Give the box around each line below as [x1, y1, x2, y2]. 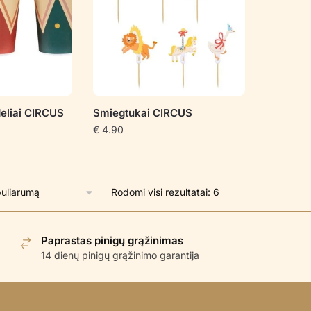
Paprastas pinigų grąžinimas [41, 234, 184, 248]
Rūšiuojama [218, 185, 270, 198]
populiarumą [218, 216, 275, 228]
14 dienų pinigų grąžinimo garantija [41, 249, 200, 262]
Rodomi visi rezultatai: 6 [110, 186, 219, 199]
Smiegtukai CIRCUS [92, 106, 192, 120]
